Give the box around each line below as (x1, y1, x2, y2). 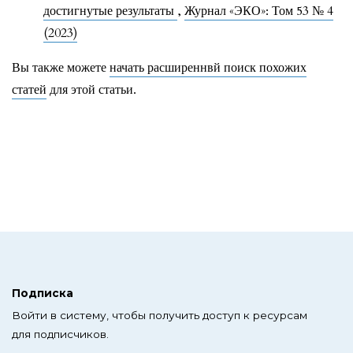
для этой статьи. (46, 80, 136, 98)
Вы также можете (12, 58, 110, 76)
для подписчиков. (12, 327, 109, 340)
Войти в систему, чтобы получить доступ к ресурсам (12, 308, 307, 321)
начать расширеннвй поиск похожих (110, 58, 307, 76)
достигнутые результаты (43, 2, 177, 20)
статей (12, 80, 46, 98)
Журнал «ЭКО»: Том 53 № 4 (184, 2, 333, 20)
